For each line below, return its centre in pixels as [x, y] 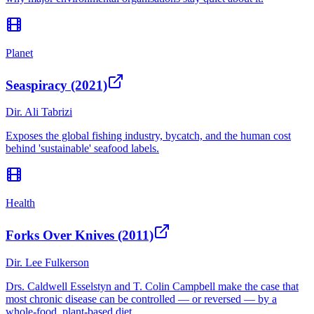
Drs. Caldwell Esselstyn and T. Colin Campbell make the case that [152, 286]
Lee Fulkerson [57, 262]
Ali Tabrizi [48, 112]
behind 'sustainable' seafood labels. [82, 149]
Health [20, 203]
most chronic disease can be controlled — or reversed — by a [141, 299]
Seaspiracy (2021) [56, 85]
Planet [19, 53]
